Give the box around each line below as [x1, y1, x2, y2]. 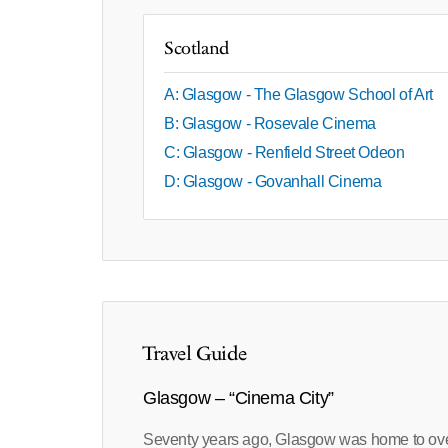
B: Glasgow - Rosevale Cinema [164, 115, 376, 133]
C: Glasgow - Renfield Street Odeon [164, 144, 405, 162]
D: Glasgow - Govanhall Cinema [164, 173, 382, 191]
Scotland [164, 36, 229, 62]
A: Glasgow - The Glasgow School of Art [164, 86, 433, 104]
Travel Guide [143, 340, 247, 369]
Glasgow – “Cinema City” [143, 388, 334, 409]
